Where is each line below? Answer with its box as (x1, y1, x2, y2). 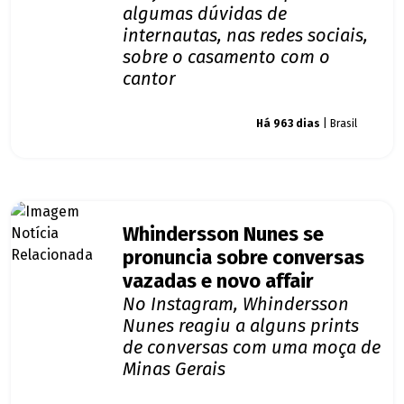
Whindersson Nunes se (123, 223, 324, 247)
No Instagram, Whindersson (123, 293, 349, 316)
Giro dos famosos (138, 117, 223, 131)
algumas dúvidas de (123, 3, 287, 25)
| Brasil (320, 117, 357, 131)
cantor (123, 68, 176, 90)
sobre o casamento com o (123, 46, 330, 69)
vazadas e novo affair (123, 270, 314, 294)
